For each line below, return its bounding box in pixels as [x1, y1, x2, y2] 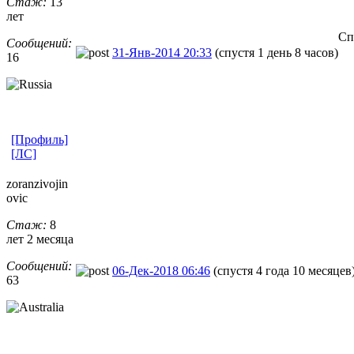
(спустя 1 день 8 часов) [215, 45, 338, 59]
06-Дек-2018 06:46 [112, 263, 210, 277]
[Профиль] [11, 132, 68, 146]
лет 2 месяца [6, 232, 73, 246]
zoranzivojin [6, 176, 68, 190]
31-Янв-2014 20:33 [112, 45, 212, 59]
